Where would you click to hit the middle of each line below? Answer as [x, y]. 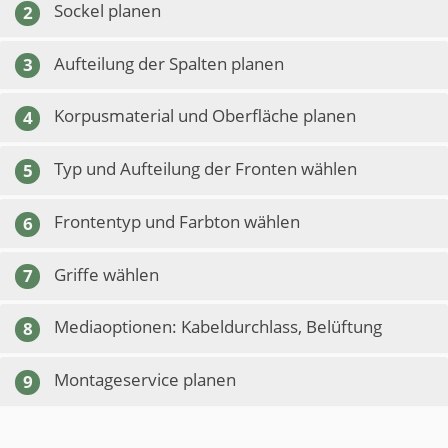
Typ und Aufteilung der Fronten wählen [205, 168]
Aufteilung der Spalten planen [169, 63]
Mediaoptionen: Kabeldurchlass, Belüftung [218, 327]
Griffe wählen [106, 274]
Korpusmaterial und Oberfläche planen [205, 116]
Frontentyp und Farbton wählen [177, 221]
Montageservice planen [145, 379]
